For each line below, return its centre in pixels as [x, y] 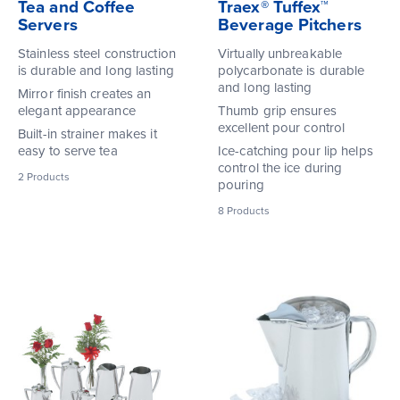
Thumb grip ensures [277, 110]
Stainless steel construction [97, 53]
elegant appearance [77, 110]
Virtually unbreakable [280, 53]
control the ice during [280, 167]
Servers [48, 25]
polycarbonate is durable [292, 70]
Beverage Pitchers [290, 25]
